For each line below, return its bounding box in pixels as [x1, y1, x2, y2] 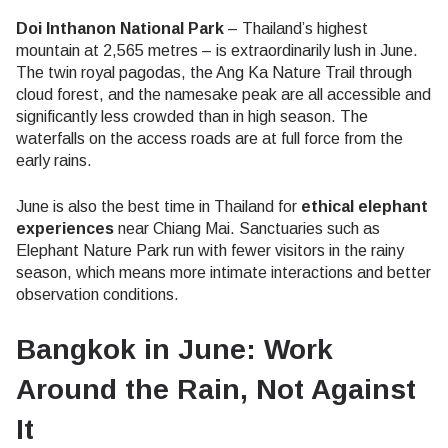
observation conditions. [16, 285, 179, 303]
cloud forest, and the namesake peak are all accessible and [16, 85, 431, 103]
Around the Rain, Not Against [16, 373, 416, 405]
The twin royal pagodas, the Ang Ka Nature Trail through [16, 63, 412, 81]
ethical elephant [301, 197, 428, 215]
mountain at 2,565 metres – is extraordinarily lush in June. [16, 41, 418, 59]
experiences [16, 219, 114, 237]
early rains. [16, 151, 92, 169]
